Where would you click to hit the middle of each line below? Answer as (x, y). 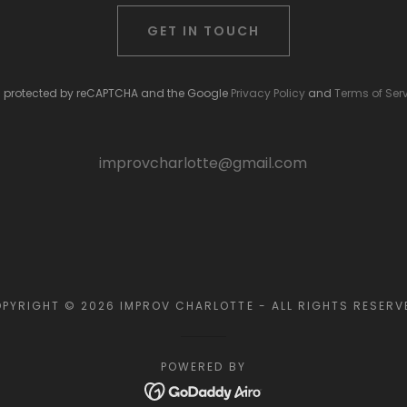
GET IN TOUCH (203, 30)
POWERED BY (203, 367)
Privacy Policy (268, 93)
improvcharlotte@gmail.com (203, 163)
